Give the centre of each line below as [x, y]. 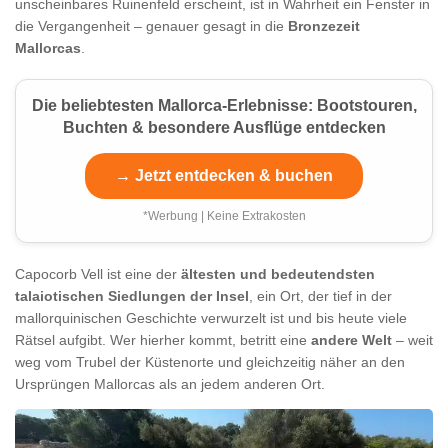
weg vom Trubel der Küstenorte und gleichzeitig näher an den [210, 361]
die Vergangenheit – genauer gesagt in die [151, 25]
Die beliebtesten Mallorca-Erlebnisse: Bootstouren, [224, 105]
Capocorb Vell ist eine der [98, 273]
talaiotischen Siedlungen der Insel [132, 295]
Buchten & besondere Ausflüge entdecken [224, 127]
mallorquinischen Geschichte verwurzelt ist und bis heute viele [211, 317]
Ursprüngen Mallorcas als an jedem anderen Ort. [170, 383]
